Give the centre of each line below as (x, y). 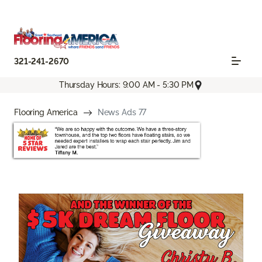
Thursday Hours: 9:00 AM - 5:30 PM (126, 85)
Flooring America (46, 113)
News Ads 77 (122, 113)
